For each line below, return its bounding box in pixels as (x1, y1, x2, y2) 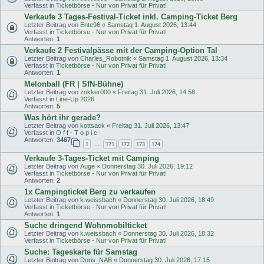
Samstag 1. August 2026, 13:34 (138, 55, 227, 62)
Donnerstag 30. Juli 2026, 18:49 (123, 196, 214, 203)
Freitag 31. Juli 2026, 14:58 (118, 88, 195, 96)
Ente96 (80, 21, 100, 29)
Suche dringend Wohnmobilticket (24, 220, 147, 230)
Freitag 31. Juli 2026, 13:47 (112, 122, 189, 130)
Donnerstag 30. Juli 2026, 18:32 (123, 229, 214, 237)
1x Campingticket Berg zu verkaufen (24, 187, 156, 196)
